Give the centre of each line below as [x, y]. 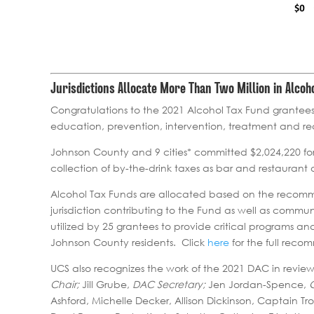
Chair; [65, 284]
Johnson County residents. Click [129, 242]
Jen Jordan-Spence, [257, 284]
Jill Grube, [106, 284]
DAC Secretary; [169, 284]
